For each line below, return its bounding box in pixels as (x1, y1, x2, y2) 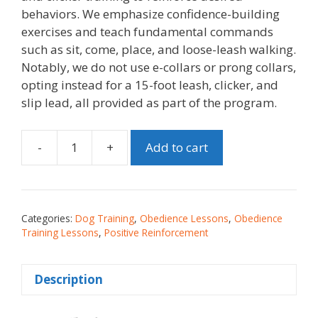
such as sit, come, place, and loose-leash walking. (21, 41, 296, 58)
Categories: (21, 211, 75, 225)
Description (34, 271, 103, 288)
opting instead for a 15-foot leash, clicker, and (21, 77, 278, 94)
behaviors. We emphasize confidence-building (21, 6, 280, 23)
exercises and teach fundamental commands (21, 23, 273, 40)
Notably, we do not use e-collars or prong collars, (21, 59, 296, 76)
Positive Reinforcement (104, 225, 208, 239)
